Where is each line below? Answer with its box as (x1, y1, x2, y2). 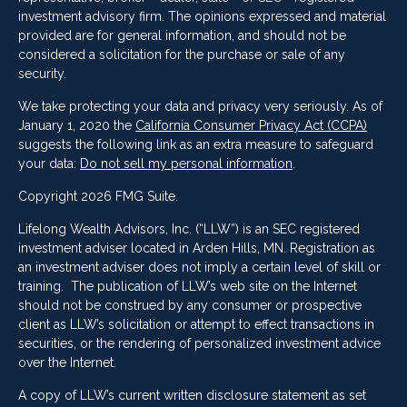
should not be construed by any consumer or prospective (18, 298, 362, 313)
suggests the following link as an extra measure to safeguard (18, 137, 373, 153)
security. (18, 66, 66, 82)
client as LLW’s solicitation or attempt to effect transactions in (18, 317, 374, 333)
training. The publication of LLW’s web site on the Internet (18, 279, 357, 294)
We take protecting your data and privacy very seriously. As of (18, 99, 382, 114)
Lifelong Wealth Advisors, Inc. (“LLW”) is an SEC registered (18, 222, 360, 237)
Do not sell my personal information (80, 156, 293, 172)
